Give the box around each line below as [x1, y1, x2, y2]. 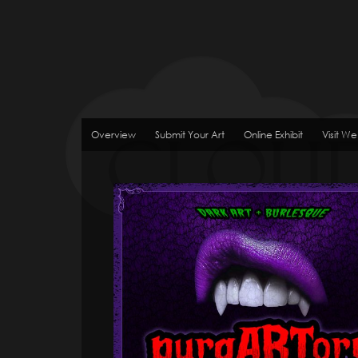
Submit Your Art [155, 129, 225, 141]
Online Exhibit [244, 129, 303, 141]
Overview [91, 129, 136, 141]
